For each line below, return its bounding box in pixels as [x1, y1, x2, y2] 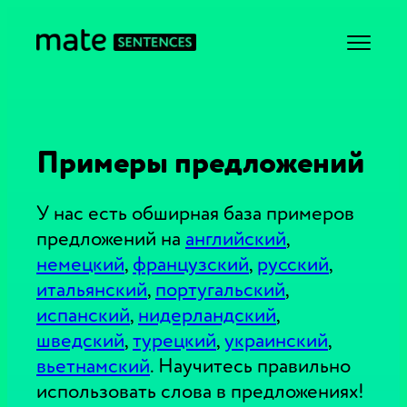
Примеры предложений [36, 143, 364, 183]
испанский [36, 303, 130, 328]
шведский [36, 328, 124, 353]
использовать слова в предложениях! [36, 379, 364, 404]
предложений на [36, 226, 185, 252]
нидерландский [138, 303, 276, 328]
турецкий [133, 328, 216, 353]
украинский [224, 328, 328, 353]
